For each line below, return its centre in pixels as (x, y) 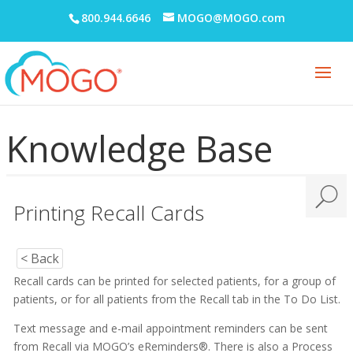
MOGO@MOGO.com (231, 18)
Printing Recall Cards (108, 213)
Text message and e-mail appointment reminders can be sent (170, 328)
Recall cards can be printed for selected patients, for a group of (174, 281)
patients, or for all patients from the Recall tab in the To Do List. (176, 299)
